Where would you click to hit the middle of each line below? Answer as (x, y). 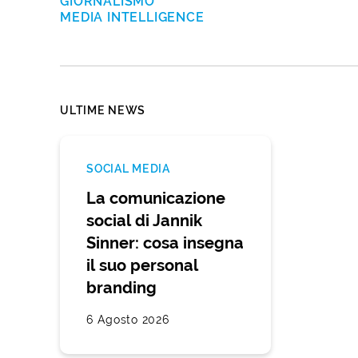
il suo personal (143, 265)
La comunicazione (156, 198)
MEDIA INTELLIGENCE (132, 17)
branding (122, 288)
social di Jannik (145, 221)
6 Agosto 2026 (128, 319)
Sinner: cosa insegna (165, 243)
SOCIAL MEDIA (128, 168)
